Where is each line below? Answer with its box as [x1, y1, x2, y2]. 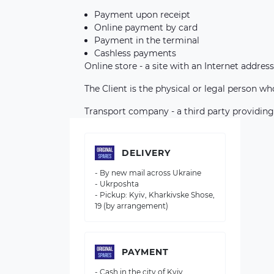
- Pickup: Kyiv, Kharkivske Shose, [95, 190, 215, 199]
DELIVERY [122, 147, 171, 158]
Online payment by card [94, 22, 198, 33]
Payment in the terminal [94, 35, 199, 46]
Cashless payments [94, 48, 176, 59]
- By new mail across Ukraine [95, 168, 201, 177]
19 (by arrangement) [95, 201, 168, 210]
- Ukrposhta [95, 179, 139, 188]
